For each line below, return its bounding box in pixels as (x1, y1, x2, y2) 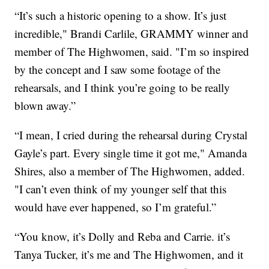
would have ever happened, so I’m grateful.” (14, 199, 217, 214)
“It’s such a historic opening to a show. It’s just (14, 7, 227, 23)
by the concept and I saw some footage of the (14, 61, 221, 77)
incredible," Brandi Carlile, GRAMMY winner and (14, 25, 249, 41)
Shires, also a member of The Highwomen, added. (14, 163, 246, 178)
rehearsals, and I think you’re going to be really (14, 79, 231, 95)
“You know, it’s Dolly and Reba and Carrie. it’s (14, 228, 231, 244)
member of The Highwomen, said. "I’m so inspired (14, 43, 250, 59)
